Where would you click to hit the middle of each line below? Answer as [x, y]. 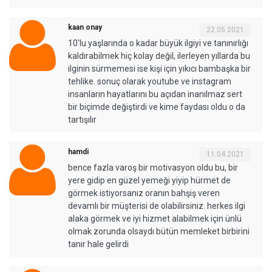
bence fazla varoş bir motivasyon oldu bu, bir [153, 168]
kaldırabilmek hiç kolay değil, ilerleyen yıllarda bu [159, 56]
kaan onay [85, 28]
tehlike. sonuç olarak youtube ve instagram [150, 82]
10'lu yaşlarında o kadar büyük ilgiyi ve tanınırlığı [158, 43]
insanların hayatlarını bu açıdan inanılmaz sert [155, 94]
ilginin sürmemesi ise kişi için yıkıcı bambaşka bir [159, 69]
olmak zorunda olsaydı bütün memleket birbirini [159, 232]
